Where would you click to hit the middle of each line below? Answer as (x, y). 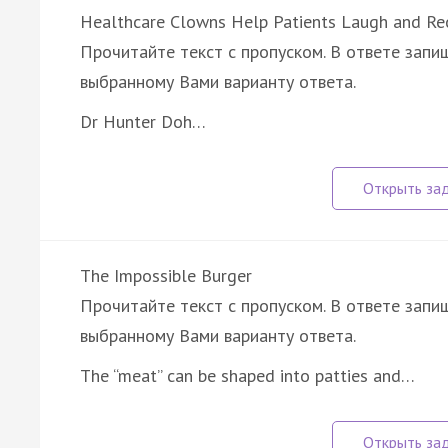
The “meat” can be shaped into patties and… (247, 375)
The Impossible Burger (166, 275)
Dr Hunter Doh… (143, 121)
